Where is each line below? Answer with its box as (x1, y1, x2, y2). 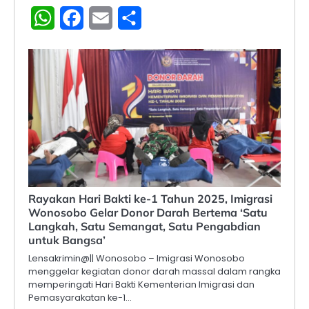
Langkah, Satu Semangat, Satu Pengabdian (28, 219, 261, 233)
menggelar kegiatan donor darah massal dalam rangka (28, 264, 281, 278)
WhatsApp (54, 9, 112, 26)
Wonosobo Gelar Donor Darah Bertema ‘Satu (28, 205, 268, 219)
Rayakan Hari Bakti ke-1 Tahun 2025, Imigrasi (28, 191, 272, 206)
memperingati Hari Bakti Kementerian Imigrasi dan (28, 277, 255, 291)
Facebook (83, 9, 138, 26)
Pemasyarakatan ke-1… (28, 290, 132, 304)
